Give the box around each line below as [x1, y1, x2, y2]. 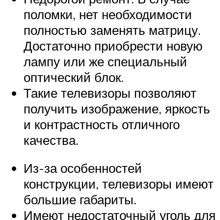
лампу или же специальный [24, 53, 187, 69]
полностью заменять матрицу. [24, 22, 201, 38]
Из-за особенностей [24, 160, 142, 176]
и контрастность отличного [24, 116, 180, 132]
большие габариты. [24, 192, 137, 208]
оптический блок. [24, 69, 124, 85]
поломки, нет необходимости [24, 6, 192, 22]
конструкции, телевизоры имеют [24, 176, 214, 192]
